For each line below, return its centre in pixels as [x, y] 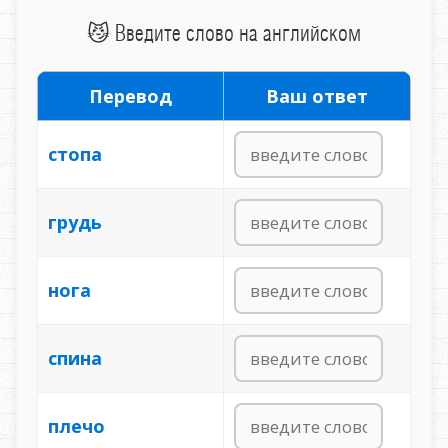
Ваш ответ [316, 96]
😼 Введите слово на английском [223, 33]
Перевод [130, 96]
